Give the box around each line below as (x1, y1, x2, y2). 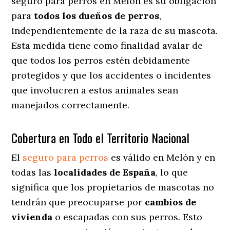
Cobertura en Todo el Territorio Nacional (11, 128, 190, 147)
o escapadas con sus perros (52, 210, 179, 223)
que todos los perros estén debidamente (11, 54, 190, 66)
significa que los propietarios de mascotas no (11, 181, 215, 193)
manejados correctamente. (11, 99, 130, 111)
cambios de (145, 196, 197, 208)
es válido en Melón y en (108, 151, 216, 163)
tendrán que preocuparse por (11, 196, 145, 208)
